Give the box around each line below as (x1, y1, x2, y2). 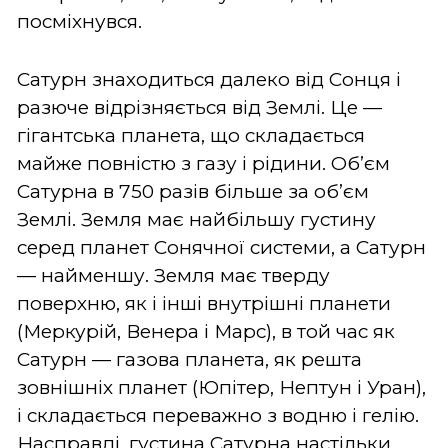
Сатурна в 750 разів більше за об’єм (17, 179, 369, 203)
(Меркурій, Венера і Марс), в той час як (17, 319, 395, 343)
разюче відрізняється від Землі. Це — (17, 95, 382, 119)
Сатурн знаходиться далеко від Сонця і (17, 67, 401, 91)
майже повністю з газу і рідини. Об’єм (17, 151, 390, 175)
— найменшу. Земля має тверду (17, 263, 330, 287)
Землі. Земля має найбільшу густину (17, 207, 376, 231)
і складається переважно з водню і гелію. (17, 403, 419, 427)
